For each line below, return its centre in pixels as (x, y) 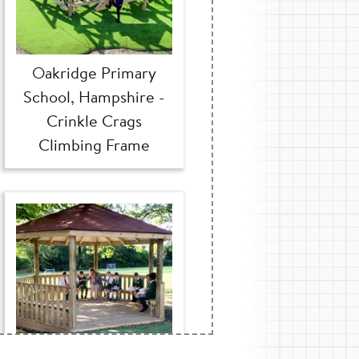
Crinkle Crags (94, 121)
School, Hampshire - (94, 97)
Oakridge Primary (94, 73)
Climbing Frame (94, 145)
